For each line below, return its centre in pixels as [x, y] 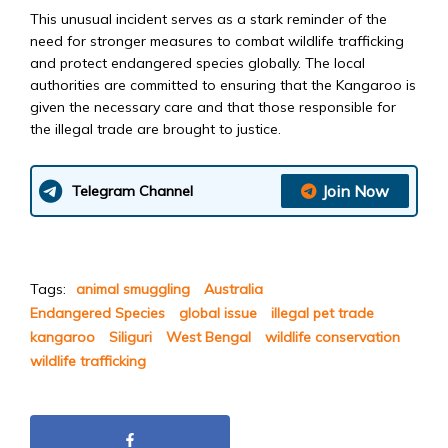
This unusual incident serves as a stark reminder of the [208, 18]
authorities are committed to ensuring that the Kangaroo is [223, 84]
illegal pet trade [322, 312]
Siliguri [130, 336]
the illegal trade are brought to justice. [155, 128]
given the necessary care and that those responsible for [213, 106]
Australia [233, 288]
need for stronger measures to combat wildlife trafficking [217, 40]
